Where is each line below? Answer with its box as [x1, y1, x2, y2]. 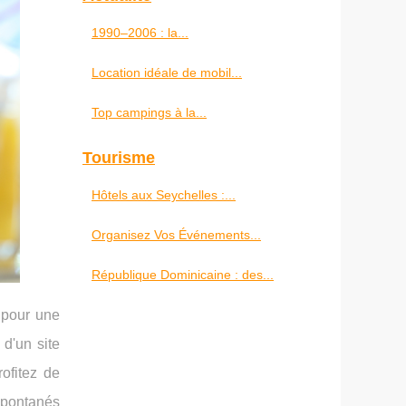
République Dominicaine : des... [92, 267, 274, 282]
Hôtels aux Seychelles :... [92, 188, 236, 202]
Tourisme [82, 149, 155, 167]
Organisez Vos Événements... [92, 227, 261, 242]
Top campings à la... [92, 105, 207, 120]
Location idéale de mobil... [92, 65, 242, 80]
